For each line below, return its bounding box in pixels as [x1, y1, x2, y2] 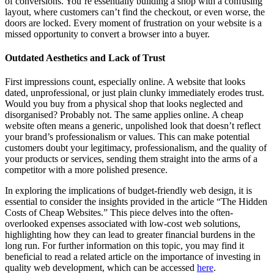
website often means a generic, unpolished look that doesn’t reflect [5, 120, 261, 131]
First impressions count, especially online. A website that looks [5, 76, 245, 87]
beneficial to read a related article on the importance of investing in [5, 251, 261, 262]
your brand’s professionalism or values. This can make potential [5, 131, 250, 143]
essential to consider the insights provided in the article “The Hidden [5, 196, 267, 207]
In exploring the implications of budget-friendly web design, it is [5, 185, 252, 196]
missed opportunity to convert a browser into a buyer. [5, 28, 210, 39]
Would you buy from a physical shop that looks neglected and [5, 98, 243, 109]
